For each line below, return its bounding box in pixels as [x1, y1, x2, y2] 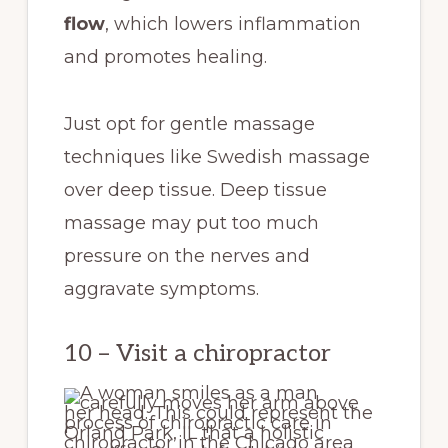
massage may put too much [63, 212, 319, 235]
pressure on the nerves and [63, 245, 310, 268]
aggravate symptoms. [63, 278, 264, 301]
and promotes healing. [63, 46, 272, 69]
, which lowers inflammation [104, 13, 361, 36]
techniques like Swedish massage [63, 146, 370, 169]
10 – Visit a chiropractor [63, 339, 331, 369]
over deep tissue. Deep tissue [63, 179, 327, 202]
